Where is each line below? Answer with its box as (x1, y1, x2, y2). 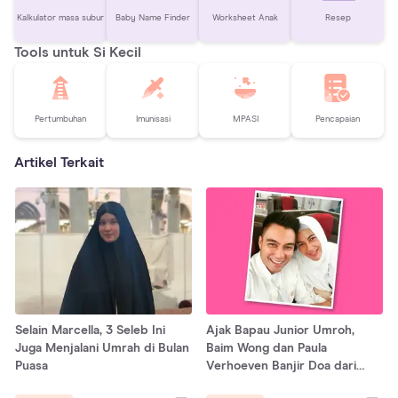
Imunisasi (135, 115, 171, 124)
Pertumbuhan (35, 115, 86, 124)
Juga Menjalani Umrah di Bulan (15, 341, 189, 354)
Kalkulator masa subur (17, 13, 104, 23)
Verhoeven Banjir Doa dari (206, 359, 356, 372)
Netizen (206, 377, 250, 390)
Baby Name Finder (115, 13, 190, 23)
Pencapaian (315, 115, 360, 124)
